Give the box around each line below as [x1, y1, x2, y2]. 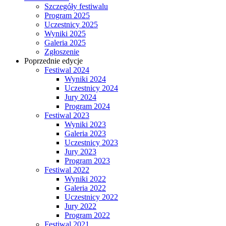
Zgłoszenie [44, 47, 79, 56]
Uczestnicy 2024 [65, 83, 118, 92]
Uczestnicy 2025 [44, 20, 98, 29]
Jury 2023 [65, 147, 96, 156]
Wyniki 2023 [65, 120, 106, 129]
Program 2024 [65, 101, 110, 110]
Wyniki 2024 [65, 74, 106, 83]
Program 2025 [44, 11, 90, 20]
